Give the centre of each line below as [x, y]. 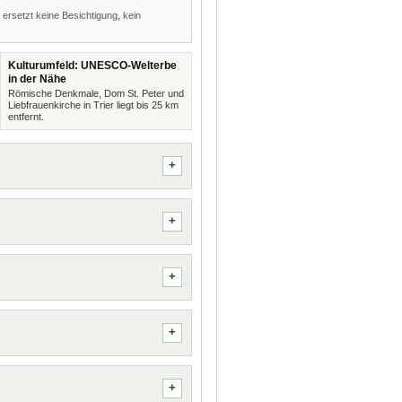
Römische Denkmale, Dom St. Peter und [96, 93]
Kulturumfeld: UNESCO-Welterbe [92, 66]
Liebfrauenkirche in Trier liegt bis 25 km [93, 105]
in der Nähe [37, 79]
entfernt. [26, 117]
